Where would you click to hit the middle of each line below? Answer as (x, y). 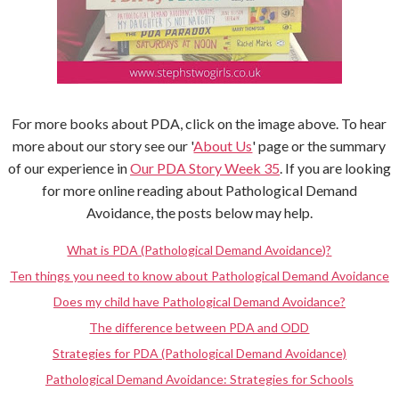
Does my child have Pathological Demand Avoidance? (199, 302)
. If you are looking (335, 167)
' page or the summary (319, 145)
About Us (223, 145)
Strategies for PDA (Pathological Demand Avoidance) (199, 354)
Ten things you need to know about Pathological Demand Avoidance (199, 276)
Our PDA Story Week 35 (204, 167)
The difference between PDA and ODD (199, 328)
